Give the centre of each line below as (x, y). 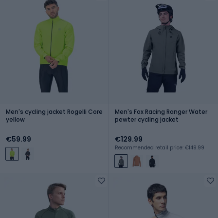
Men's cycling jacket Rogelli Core (54, 111)
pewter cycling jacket (147, 119)
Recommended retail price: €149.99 (160, 147)
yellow (15, 119)
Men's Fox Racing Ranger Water (161, 111)
